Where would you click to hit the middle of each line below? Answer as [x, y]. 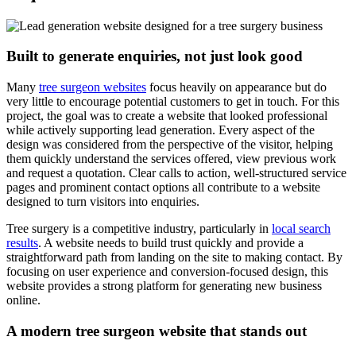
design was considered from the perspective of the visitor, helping [170, 145]
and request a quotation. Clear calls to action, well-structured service [176, 173]
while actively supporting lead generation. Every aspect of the [161, 130]
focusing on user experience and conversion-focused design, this [167, 272]
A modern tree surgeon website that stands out [157, 331]
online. [23, 300]
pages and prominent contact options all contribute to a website [163, 188]
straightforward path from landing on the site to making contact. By [174, 257]
